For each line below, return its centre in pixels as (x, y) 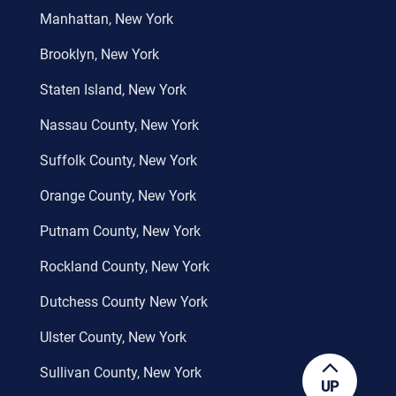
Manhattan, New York (107, 19)
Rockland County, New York (125, 267)
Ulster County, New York (113, 338)
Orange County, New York (118, 196)
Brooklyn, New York (99, 55)
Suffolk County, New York (118, 161)
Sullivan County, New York (121, 373)
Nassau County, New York (119, 126)
